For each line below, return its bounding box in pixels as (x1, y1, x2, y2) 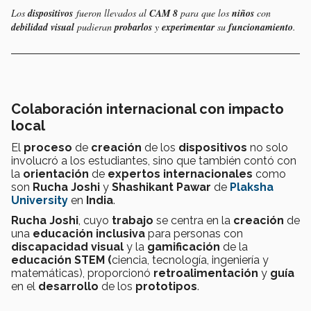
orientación (23, 167, 89, 180)
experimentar (162, 19, 215, 34)
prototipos (135, 279, 197, 293)
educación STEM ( (11, 253, 112, 267)
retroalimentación (153, 266, 258, 280)
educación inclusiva (33, 226, 145, 240)
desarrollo (38, 279, 99, 293)
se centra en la (153, 213, 233, 227)
